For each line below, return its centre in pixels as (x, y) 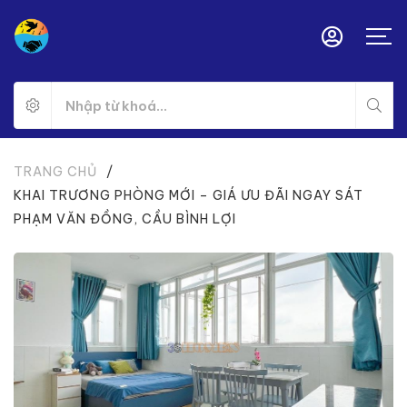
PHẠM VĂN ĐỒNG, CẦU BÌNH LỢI (125, 219)
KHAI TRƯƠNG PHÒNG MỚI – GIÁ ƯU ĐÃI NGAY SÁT (189, 195)
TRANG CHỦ (55, 172)
